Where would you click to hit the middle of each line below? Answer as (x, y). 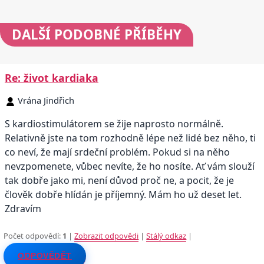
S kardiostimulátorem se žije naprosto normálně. (114, 123)
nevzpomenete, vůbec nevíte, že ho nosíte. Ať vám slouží (130, 166)
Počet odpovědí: (33, 236)
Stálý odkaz (166, 236)
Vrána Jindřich (46, 100)
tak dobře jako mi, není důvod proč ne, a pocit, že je (119, 180)
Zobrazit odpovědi (107, 236)
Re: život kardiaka (52, 77)
